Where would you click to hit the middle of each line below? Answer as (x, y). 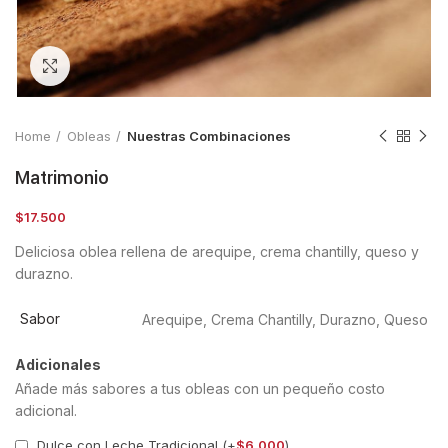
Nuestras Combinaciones (209, 136)
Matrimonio (62, 178)
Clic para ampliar (125, 66)
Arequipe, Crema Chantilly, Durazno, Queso (285, 319)
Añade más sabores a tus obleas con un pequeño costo (200, 389)
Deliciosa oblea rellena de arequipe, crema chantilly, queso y (217, 251)
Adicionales (58, 365)
